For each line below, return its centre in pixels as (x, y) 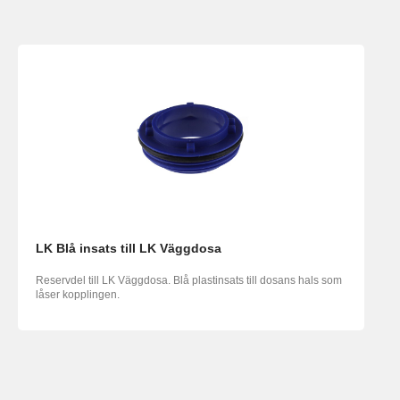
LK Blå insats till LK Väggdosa (129, 249)
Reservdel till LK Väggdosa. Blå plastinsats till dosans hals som (189, 281)
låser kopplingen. (78, 295)
